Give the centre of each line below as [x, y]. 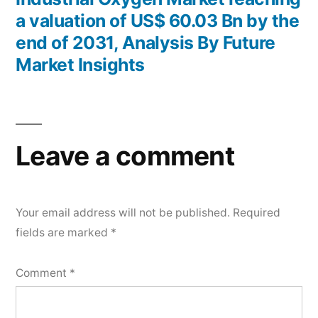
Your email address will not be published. [123, 213]
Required [257, 213]
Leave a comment [125, 156]
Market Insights [80, 65]
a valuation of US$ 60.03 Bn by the [158, 21]
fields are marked [63, 232]
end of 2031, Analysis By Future [146, 43]
